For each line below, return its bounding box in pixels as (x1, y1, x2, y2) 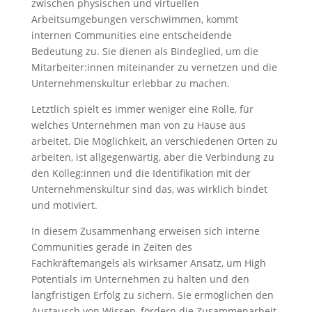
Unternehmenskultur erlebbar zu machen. (31, 77, 233, 91)
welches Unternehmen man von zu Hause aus (31, 118, 246, 132)
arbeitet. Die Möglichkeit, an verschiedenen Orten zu (31, 134, 278, 148)
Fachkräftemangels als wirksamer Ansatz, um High (31, 256, 266, 270)
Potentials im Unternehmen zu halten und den (31, 272, 249, 286)
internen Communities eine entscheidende (31, 29, 232, 42)
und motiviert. (31, 198, 97, 212)
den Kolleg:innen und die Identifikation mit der (31, 166, 251, 180)
